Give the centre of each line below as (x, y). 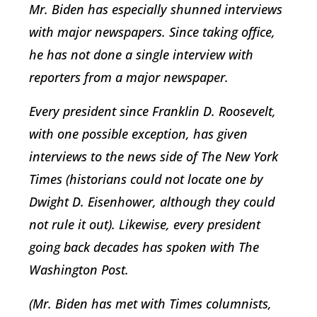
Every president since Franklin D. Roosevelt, (152, 111)
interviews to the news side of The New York (154, 157)
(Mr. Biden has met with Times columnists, (150, 304)
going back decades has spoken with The (144, 247)
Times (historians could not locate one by (146, 179)
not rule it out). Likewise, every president (145, 225)
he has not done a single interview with (141, 55)
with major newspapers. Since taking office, (152, 32)
